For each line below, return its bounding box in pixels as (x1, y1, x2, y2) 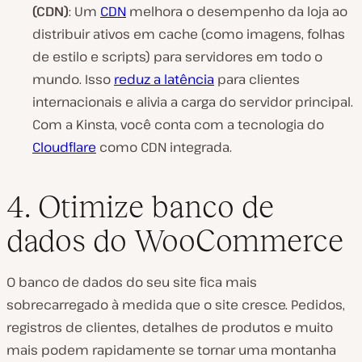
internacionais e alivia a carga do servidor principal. (32, 93, 353, 112)
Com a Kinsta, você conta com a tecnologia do (32, 116, 324, 134)
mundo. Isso (32, 70, 114, 89)
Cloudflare (32, 138, 96, 157)
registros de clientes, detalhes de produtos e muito (6, 318, 333, 336)
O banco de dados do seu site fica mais (6, 272, 257, 291)
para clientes (214, 70, 300, 89)
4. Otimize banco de (6, 188, 274, 224)
